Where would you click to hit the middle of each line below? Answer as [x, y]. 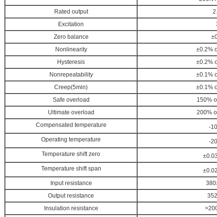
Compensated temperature [71, 125]
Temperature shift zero [71, 154]
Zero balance [71, 37]
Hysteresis [71, 62]
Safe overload [71, 100]
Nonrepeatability [71, 75]
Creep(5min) [71, 87]
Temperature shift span [71, 169]
